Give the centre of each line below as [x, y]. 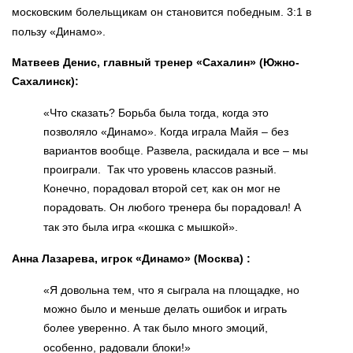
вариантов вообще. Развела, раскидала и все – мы [176, 151]
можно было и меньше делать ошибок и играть [165, 309]
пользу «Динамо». [59, 32]
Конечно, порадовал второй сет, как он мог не [162, 189]
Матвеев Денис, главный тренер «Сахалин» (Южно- [156, 63]
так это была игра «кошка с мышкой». [141, 227]
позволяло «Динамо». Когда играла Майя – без [166, 132]
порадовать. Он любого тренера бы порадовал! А [172, 208]
